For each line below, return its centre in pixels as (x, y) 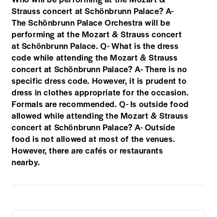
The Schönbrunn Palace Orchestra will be (91, 22)
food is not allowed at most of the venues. (93, 138)
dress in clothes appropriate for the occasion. (100, 92)
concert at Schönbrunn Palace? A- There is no (100, 69)
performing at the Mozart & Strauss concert (97, 34)
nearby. (26, 162)
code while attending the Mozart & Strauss (95, 57)
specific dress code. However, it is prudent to (99, 80)
